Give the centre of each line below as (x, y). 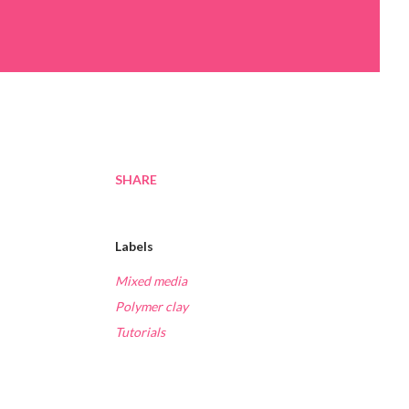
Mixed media (151, 281)
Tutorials (140, 332)
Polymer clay (152, 307)
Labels (134, 246)
